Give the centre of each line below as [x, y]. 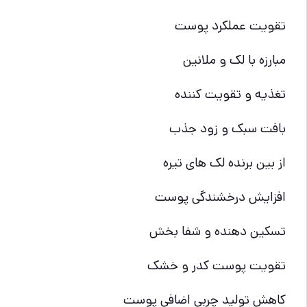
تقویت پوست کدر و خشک [217, 265]
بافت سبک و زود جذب [228, 128]
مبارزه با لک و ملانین [234, 60]
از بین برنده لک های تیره [224, 162]
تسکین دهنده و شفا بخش [218, 231]
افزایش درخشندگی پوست [220, 197]
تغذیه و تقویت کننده [230, 94]
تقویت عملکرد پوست [230, 25]
